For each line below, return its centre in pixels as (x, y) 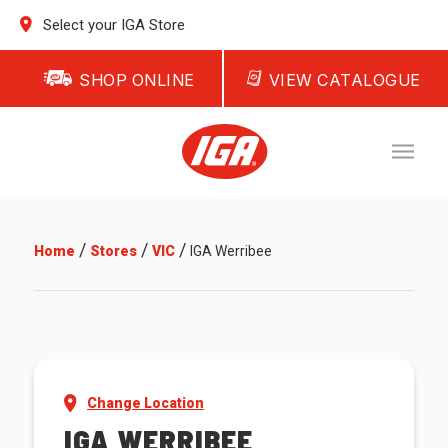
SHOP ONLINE (137, 80)
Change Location (146, 403)
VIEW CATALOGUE (344, 80)
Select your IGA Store (112, 25)
